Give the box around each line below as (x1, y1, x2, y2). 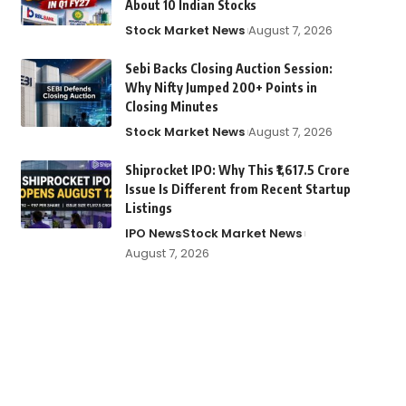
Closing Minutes (124, 99, 218, 115)
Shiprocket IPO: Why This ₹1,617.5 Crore (124, 162, 350, 179)
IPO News (124, 225, 181, 243)
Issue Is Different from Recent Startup (124, 181, 351, 198)
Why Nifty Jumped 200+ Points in (124, 80, 317, 96)
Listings (124, 200, 172, 217)
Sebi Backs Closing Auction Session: (124, 61, 333, 77)
